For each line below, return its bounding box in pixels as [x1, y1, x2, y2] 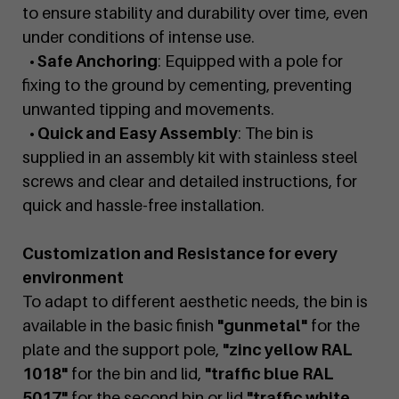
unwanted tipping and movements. [22, 100, 274, 119]
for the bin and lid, [68, 364, 205, 384]
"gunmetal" [217, 316, 307, 336]
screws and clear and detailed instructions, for [22, 172, 357, 191]
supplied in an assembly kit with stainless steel [22, 148, 357, 167]
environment [22, 268, 124, 288]
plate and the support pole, [22, 340, 223, 360]
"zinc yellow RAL [223, 340, 353, 360]
